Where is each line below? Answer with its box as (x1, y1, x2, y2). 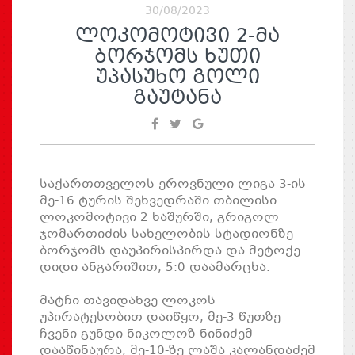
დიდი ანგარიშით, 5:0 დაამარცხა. (40, 258, 270, 277)
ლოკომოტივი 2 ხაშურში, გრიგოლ (40, 208, 279, 227)
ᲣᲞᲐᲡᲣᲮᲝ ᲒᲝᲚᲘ (95, 63, 260, 94)
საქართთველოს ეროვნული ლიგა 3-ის (40, 174, 306, 194)
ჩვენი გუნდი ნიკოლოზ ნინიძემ (40, 324, 253, 344)
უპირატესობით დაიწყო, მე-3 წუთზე (40, 307, 281, 327)
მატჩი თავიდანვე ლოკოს (40, 291, 216, 311)
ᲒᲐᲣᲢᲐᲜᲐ (133, 83, 222, 114)
